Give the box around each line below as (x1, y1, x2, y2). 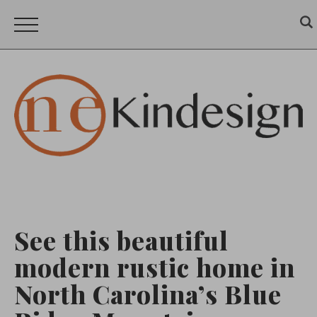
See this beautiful (14, 223, 229, 257)
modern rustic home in (14, 250, 295, 284)
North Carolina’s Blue (14, 277, 282, 311)
